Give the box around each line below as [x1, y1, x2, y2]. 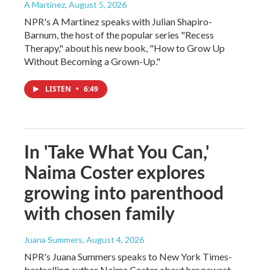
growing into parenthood [24, 179, 224, 205]
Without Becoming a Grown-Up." [24, 55, 160, 67]
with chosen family [24, 199, 175, 225]
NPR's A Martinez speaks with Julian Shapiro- [24, 15, 212, 27]
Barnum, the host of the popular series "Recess [24, 28, 214, 40]
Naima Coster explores [24, 159, 205, 184]
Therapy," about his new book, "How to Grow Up [24, 42, 225, 54]
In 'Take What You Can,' [24, 138, 209, 164]
